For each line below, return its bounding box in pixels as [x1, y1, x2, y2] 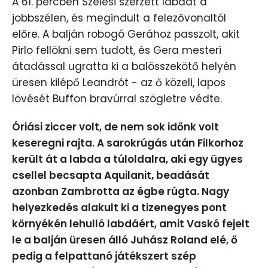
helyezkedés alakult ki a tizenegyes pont [12, 200, 227, 215]
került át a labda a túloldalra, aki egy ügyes [12, 152, 243, 167]
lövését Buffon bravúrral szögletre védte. [12, 92, 222, 106]
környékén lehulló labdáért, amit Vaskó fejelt [12, 217, 249, 232]
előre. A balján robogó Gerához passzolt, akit [12, 27, 240, 42]
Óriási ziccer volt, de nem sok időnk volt [12, 120, 219, 135]
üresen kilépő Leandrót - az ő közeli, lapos [12, 75, 226, 90]
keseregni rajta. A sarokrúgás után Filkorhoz [12, 136, 243, 151]
